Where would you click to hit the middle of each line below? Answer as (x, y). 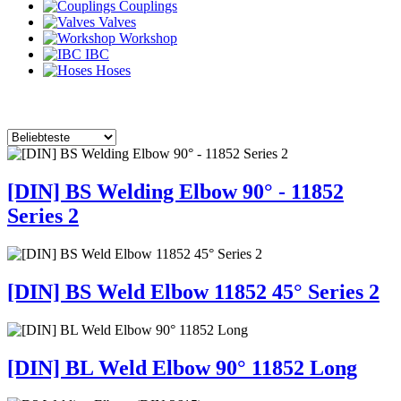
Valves (115, 22)
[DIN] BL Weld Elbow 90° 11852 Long (182, 367)
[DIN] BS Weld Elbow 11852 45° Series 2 (193, 291)
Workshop (146, 38)
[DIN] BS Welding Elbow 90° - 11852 (175, 191)
